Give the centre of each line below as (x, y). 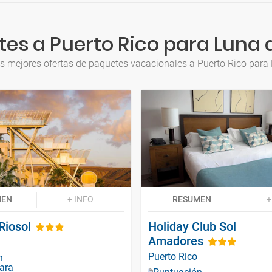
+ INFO (80, 199)
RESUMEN (192, 199)
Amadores (176, 241)
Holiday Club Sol (192, 226)
